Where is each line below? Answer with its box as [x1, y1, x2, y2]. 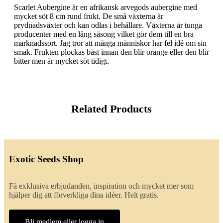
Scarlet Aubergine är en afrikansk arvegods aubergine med [14, 3, 197, 12]
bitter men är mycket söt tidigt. [14, 57, 109, 66]
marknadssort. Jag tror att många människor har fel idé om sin [14, 39, 207, 48]
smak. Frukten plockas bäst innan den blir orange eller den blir [14, 48, 209, 57]
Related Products [71, 103, 152, 115]
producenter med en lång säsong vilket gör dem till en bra [14, 30, 194, 39]
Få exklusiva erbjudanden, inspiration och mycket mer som [9, 182, 194, 191]
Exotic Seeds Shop [9, 154, 84, 165]
